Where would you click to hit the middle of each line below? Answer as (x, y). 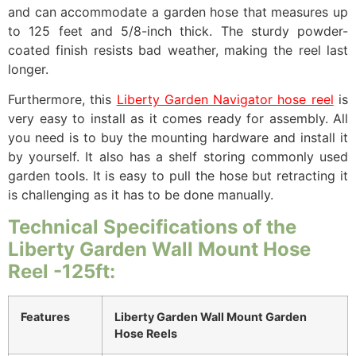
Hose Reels (146, 333)
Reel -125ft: (62, 271)
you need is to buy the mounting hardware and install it (178, 138)
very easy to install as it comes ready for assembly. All (178, 119)
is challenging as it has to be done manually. (141, 195)
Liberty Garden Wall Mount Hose (159, 249)
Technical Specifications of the (152, 226)
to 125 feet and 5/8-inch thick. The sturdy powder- (178, 31)
